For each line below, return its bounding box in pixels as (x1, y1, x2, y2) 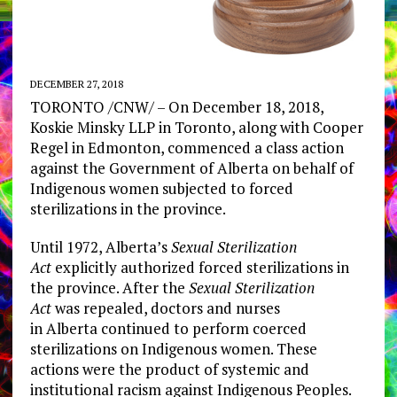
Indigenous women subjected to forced (29, 178, 293, 199)
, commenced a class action (160, 137, 344, 159)
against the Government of (29, 158, 217, 179)
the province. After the (29, 277, 189, 299)
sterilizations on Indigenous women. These (29, 339, 317, 360)
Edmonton (87, 137, 160, 159)
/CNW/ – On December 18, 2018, (104, 97, 323, 118)
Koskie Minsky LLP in (29, 117, 175, 138)
